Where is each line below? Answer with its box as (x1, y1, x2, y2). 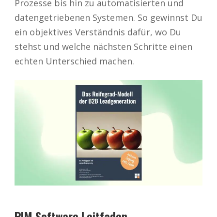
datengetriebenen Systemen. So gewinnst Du (15, 11, 202, 23)
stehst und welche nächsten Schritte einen (15, 40, 192, 52)
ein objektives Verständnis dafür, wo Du (15, 26, 181, 38)
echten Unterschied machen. (15, 55, 134, 67)
